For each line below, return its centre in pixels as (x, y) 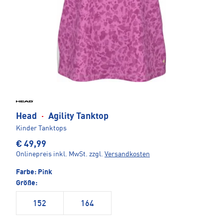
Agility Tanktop (77, 117)
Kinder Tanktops (41, 129)
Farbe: (27, 172)
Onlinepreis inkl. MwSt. (52, 155)
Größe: (27, 183)
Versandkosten (127, 155)
